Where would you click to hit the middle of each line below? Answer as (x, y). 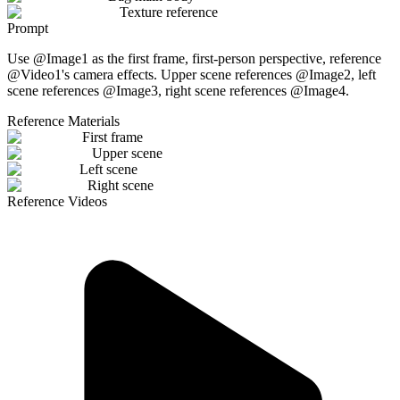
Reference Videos (57, 201)
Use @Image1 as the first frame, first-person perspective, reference (194, 58)
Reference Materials (63, 121)
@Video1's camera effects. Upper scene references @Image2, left (192, 74)
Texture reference (169, 12)
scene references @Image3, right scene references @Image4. (178, 90)
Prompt (28, 28)
